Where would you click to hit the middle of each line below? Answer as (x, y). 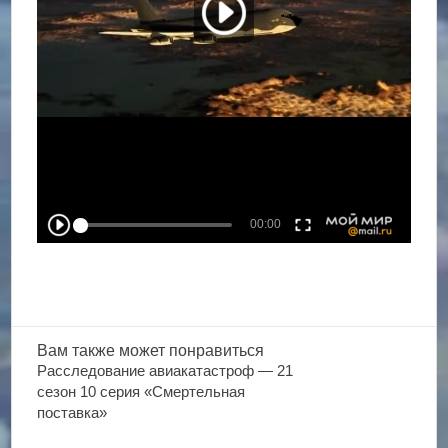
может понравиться (192, 350)
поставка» (72, 412)
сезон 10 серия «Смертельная (141, 391)
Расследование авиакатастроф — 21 (165, 370)
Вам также (78, 350)
